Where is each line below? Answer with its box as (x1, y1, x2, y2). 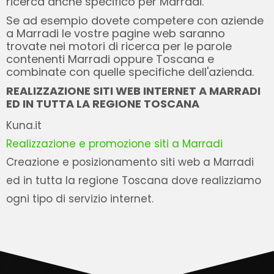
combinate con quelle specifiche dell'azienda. (6, 64, 254, 80)
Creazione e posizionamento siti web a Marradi (6, 155, 254, 169)
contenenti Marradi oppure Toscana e (6, 51, 214, 67)
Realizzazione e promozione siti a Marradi (6, 136, 223, 151)
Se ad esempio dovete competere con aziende (6, 13, 264, 28)
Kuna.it (6, 118, 42, 133)
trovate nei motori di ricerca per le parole (6, 39, 232, 54)
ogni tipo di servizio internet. (6, 191, 154, 206)
